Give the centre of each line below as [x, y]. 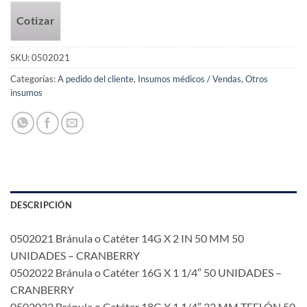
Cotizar [35, 21]
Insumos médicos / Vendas [189, 79]
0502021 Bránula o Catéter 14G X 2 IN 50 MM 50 [127, 238]
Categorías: [34, 79]
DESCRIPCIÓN [41, 205]
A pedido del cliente [96, 79]
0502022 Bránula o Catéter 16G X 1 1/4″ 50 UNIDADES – [146, 273]
